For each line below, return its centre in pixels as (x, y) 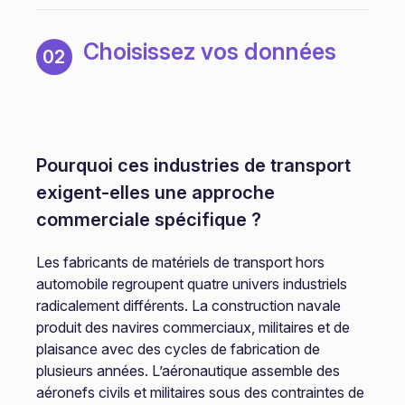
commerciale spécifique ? (148, 220)
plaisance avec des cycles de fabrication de (178, 349)
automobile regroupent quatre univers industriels (191, 284)
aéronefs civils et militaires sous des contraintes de (200, 392)
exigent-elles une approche (155, 193)
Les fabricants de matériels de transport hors (180, 262)
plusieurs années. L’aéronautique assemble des (188, 371)
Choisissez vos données (209, 52)
